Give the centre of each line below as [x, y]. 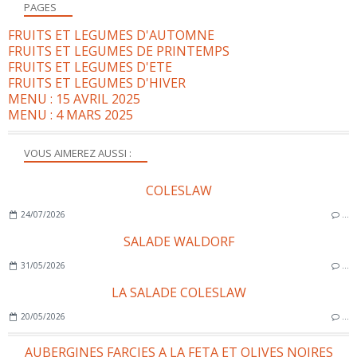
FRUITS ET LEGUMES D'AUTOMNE [111, 35]
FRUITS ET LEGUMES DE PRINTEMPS [119, 51]
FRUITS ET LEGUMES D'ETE [90, 67]
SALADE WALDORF [178, 241]
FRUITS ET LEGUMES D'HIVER [97, 82]
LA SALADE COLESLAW [178, 292]
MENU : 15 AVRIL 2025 [74, 98]
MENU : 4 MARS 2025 [71, 114]
